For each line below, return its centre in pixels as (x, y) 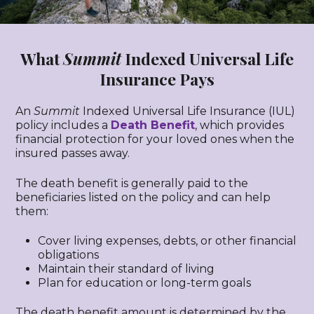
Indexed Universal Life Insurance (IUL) (188, 111)
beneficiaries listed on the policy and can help (143, 197)
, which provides (240, 125)
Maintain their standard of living (127, 269)
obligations (69, 255)
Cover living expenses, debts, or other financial (168, 241)
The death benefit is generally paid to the (132, 183)
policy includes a (63, 125)
